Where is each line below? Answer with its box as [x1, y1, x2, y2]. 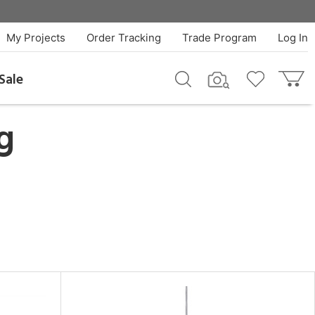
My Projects [6, 31, 65, 44]
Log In [277, 31, 308, 44]
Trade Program [181, 31, 257, 44]
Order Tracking [86, 31, 161, 44]
